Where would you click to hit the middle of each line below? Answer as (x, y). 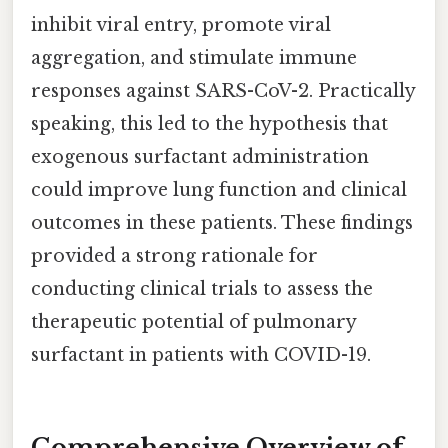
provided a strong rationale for (174, 256)
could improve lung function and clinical (219, 190)
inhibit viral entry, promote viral (181, 25)
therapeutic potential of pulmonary (193, 322)
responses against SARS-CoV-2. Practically (223, 91)
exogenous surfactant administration (200, 157)
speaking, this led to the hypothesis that (209, 124)
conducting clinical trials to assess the (202, 289)
